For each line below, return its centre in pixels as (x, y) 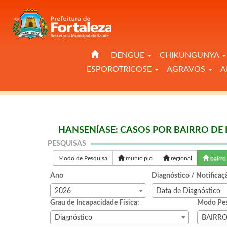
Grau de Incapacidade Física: (95, 203)
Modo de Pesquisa (83, 158)
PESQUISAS (67, 144)
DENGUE (129, 55)
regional (181, 158)
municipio (139, 158)
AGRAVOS (187, 69)
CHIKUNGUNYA (191, 55)
